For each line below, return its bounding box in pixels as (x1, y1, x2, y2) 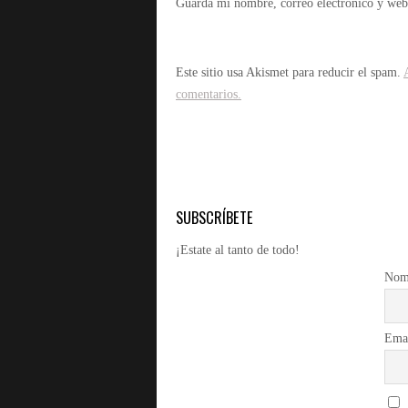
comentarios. (176, 87, 241, 101)
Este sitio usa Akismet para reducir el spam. (176, 65, 403, 79)
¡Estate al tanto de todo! (176, 243, 300, 258)
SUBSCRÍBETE (176, 205, 253, 229)
